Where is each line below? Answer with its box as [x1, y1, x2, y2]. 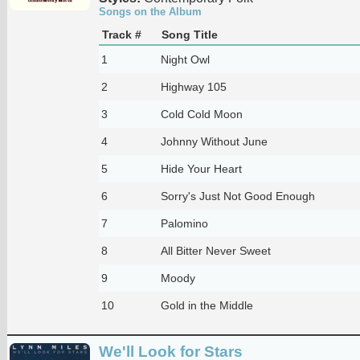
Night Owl [160, 52, 210, 66]
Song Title [161, 27, 218, 41]
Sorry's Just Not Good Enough [160, 189, 315, 202]
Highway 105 [160, 80, 227, 93]
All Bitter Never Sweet [160, 243, 271, 257]
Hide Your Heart [160, 162, 242, 175]
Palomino [160, 216, 208, 230]
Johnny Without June [160, 134, 268, 148]
